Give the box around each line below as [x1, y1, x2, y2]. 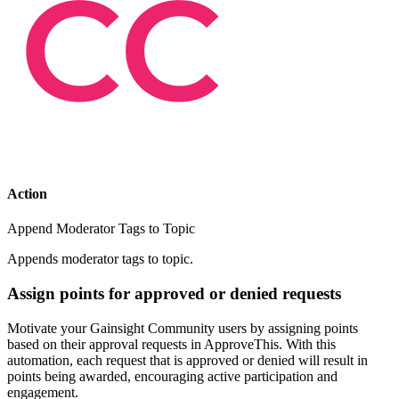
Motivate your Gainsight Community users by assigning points [7, 320, 358, 336]
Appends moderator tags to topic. [7, 251, 193, 267]
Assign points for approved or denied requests [7, 284, 341, 304]
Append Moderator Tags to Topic [7, 221, 195, 237]
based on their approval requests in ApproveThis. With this [7, 336, 336, 352]
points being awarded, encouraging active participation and [7, 368, 338, 384]
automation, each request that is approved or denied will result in [7, 352, 368, 368]
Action [7, 186, 47, 202]
